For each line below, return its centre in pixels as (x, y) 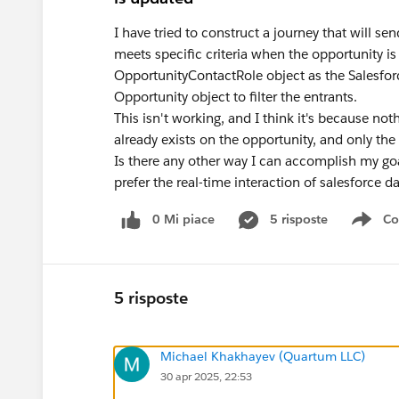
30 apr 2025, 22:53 (206, 376)
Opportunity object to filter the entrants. (241, 97)
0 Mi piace (183, 219)
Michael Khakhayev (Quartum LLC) (263, 356)
